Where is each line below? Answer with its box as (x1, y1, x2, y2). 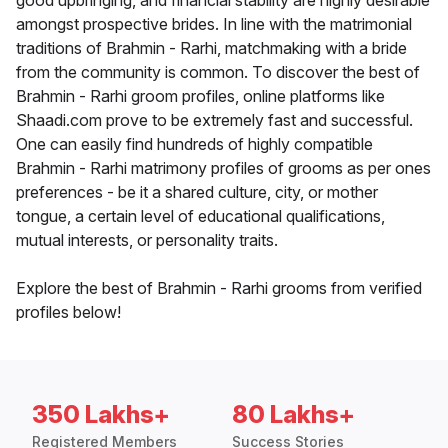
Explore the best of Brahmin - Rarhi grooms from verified (16, 278, 422, 299)
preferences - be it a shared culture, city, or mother (16, 182, 378, 203)
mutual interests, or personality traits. (16, 230, 278, 251)
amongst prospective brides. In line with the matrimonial (16, 14, 412, 35)
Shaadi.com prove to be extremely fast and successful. (16, 110, 413, 131)
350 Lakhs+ (32, 400, 170, 430)
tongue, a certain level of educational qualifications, (16, 206, 385, 227)
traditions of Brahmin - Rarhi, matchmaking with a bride (16, 38, 407, 59)
